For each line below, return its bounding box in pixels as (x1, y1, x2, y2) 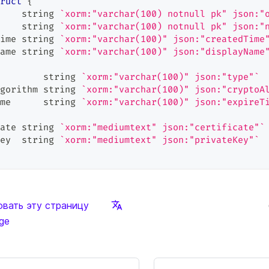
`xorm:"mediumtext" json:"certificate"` (59, 121, 265, 133)
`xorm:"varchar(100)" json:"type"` (81, 71, 259, 83)
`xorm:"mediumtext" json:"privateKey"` (59, 134, 259, 146)
